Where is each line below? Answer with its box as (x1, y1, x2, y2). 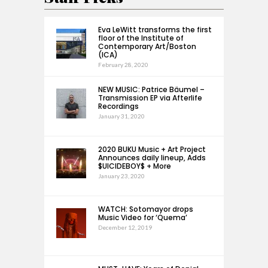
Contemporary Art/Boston (98, 41, 196, 52)
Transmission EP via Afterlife (98, 93, 202, 103)
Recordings (98, 101, 139, 112)
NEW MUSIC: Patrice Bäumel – (98, 84, 205, 95)
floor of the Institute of (98, 33, 184, 44)
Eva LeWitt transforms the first (98, 25, 212, 35)
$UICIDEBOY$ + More (98, 161, 171, 172)
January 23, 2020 (98, 172, 145, 180)
